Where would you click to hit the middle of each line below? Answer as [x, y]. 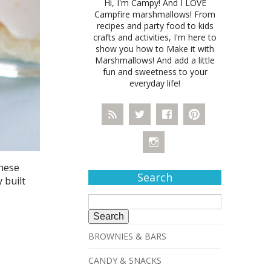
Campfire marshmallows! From [155, 14]
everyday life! [155, 83]
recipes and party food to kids [155, 25]
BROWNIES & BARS [127, 236]
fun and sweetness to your [155, 71]
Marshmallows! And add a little [155, 60]
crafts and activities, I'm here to [155, 37]
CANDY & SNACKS [125, 260]
